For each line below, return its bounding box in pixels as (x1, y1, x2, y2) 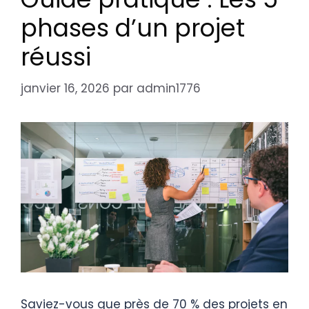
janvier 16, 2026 (21, 79, 110, 97)
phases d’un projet (21, 11, 245, 46)
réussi (21, 40, 91, 74)
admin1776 (137, 79, 201, 97)
